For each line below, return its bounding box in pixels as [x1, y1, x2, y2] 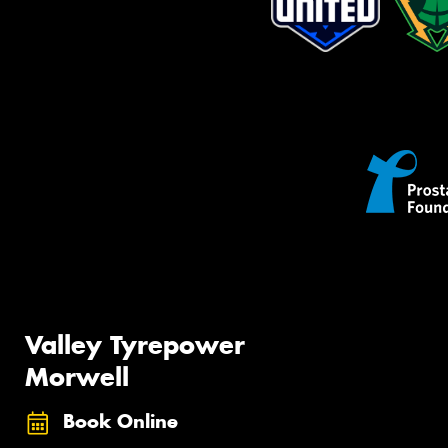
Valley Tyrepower [25, 329, 245, 362]
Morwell [25, 361, 129, 394]
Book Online [63, 410, 178, 434]
